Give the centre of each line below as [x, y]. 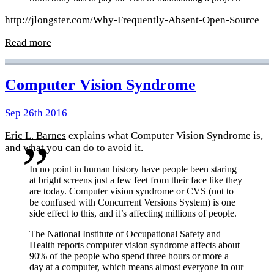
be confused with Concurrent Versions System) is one [132, 202]
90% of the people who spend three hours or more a [129, 256]
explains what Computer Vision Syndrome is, [165, 136]
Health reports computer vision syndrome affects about [135, 245]
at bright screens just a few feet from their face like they [136, 180]
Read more [28, 43]
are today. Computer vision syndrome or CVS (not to [131, 191]
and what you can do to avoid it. [74, 148]
